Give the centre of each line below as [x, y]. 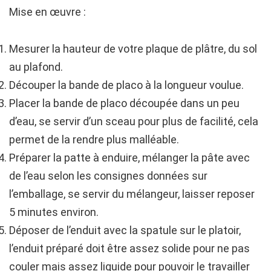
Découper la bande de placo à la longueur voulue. [126, 85]
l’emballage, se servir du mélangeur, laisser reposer [132, 194]
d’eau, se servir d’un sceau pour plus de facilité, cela [134, 121]
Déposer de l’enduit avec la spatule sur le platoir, [125, 230]
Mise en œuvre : [47, 11]
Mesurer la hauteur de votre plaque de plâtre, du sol [133, 48]
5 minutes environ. [54, 212]
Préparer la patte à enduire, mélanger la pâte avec [129, 157]
